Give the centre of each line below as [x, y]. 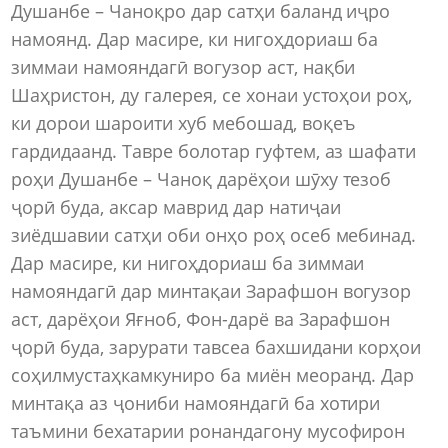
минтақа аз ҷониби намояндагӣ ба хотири [196, 403]
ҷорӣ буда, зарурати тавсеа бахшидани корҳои [216, 347]
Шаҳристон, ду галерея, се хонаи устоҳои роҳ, [212, 95]
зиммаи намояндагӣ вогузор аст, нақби [183, 67]
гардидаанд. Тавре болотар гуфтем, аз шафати [214, 151]
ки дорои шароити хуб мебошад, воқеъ [183, 123]
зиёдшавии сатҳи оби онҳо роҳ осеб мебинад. [214, 235]
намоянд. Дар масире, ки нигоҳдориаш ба [195, 39]
